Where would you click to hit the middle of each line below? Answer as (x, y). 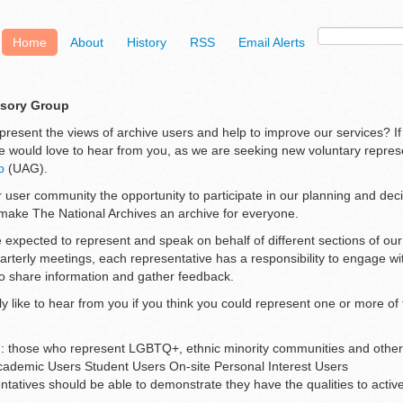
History (147, 42)
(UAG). (26, 169)
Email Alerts (272, 42)
